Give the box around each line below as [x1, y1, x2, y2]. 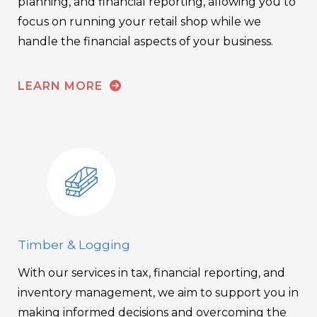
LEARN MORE [18, 79, 106, 93]
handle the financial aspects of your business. [18, 35, 273, 49]
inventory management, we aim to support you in [18, 285, 299, 299]
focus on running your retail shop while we [18, 15, 261, 29]
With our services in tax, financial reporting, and [18, 265, 285, 279]
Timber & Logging [18, 236, 130, 252]
